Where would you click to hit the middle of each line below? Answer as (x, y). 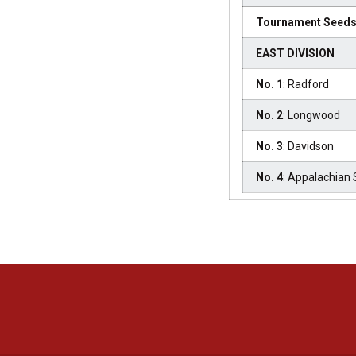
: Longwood (311, 115)
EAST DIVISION (295, 53)
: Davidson (308, 146)
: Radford (306, 84)
